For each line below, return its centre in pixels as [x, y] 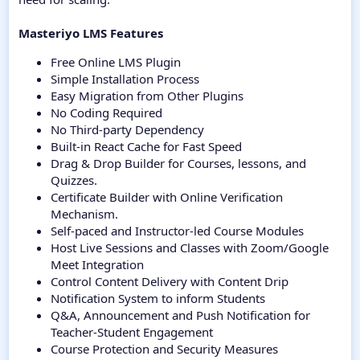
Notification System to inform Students [158, 299]
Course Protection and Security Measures [164, 349]
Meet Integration [97, 265]
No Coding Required [106, 113]
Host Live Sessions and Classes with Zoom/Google [190, 248]
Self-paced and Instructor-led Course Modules [177, 231]
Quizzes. [74, 180]
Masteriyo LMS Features [91, 33]
